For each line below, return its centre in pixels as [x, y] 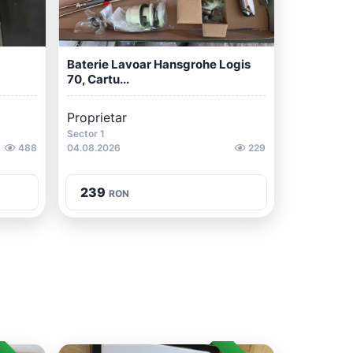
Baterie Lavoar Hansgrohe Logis [159, 64]
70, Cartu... [98, 79]
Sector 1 [86, 134]
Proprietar [97, 117]
